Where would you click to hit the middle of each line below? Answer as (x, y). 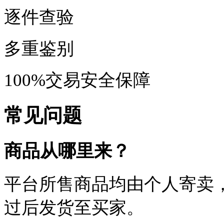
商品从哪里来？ (67, 151)
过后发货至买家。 (74, 208)
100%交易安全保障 (77, 80)
